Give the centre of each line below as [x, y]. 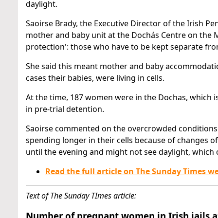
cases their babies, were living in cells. [95, 78]
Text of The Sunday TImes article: [81, 196]
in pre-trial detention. [65, 109]
